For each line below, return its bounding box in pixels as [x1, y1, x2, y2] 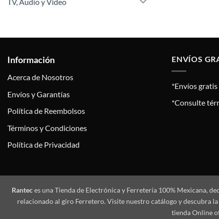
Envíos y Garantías [7, 89, 70, 99]
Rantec [11, 185, 33, 194]
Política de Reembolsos [7, 106, 85, 116]
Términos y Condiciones [7, 123, 87, 132]
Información [7, 54, 55, 65]
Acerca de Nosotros [7, 72, 73, 82]
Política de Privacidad [7, 140, 80, 150]
